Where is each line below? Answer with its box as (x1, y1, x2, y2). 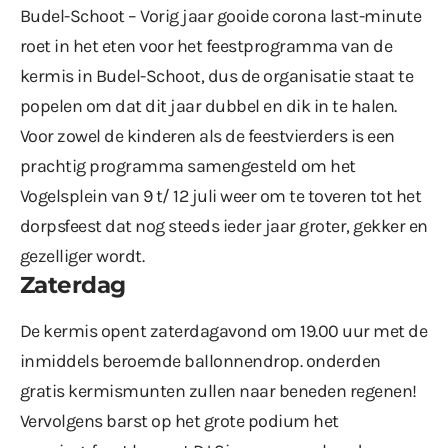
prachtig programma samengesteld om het (20, 154, 356, 177)
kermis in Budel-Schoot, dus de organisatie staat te (20, 64, 414, 87)
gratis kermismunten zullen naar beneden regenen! (20, 379, 417, 402)
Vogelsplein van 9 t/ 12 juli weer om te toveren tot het (20, 184, 422, 207)
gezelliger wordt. (20, 244, 148, 267)
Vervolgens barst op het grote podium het (20, 409, 339, 432)
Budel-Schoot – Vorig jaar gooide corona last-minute (20, 4, 422, 27)
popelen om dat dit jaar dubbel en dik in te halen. (20, 94, 397, 117)
